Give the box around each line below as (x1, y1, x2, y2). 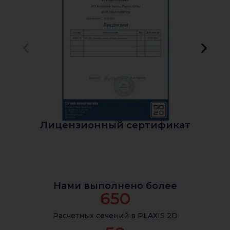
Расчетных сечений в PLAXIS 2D (52, 210, 178, 220)
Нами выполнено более (53, 180, 177, 191)
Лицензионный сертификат (40, 119, 190, 131)
